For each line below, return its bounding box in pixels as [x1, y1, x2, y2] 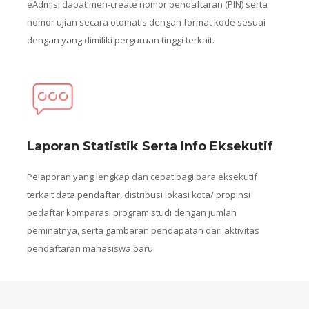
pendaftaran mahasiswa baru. [27, 242, 155, 255]
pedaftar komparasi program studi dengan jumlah [27, 206, 237, 219]
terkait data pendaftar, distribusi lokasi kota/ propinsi [27, 188, 250, 201]
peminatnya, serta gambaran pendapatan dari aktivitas [27, 224, 259, 237]
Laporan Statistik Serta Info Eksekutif [27, 139, 273, 154]
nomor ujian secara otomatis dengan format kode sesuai [27, 16, 266, 28]
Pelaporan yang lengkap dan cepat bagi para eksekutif [27, 170, 257, 183]
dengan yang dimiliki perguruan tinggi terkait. [27, 34, 215, 46]
